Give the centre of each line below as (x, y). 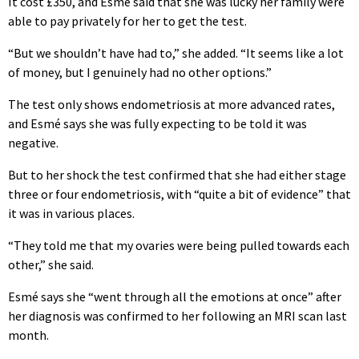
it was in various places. (71, 213)
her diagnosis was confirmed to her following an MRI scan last (177, 315)
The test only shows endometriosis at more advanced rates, (171, 104)
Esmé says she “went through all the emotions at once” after (175, 296)
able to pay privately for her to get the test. (127, 20)
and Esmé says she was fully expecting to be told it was (157, 123)
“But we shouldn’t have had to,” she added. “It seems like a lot (176, 52)
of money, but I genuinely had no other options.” (140, 72)
